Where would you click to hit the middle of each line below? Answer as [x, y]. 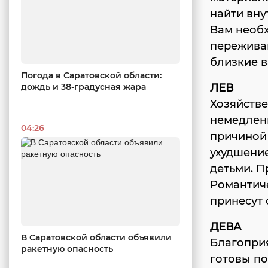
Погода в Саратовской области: [91, 75]
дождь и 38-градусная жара [83, 86]
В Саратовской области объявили [96, 238]
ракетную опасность [67, 249]
